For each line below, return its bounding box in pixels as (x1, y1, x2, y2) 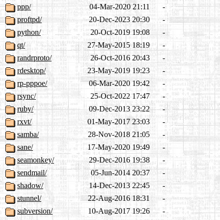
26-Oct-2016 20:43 (90, 54, 150, 62)
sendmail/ (17, 168, 47, 177)
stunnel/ (17, 194, 41, 203)
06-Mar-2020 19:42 (89, 79, 150, 88)
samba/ (17, 130, 39, 139)
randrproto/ (17, 54, 52, 62)
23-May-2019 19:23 (87, 66, 150, 75)
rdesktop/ (17, 66, 46, 75)
